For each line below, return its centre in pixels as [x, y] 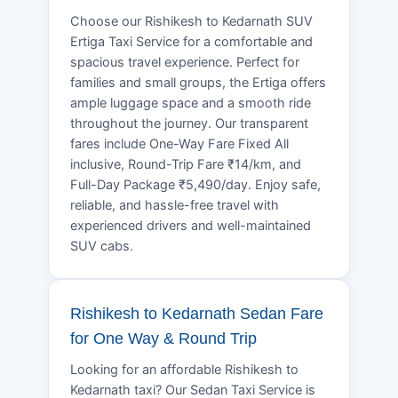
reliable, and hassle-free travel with [175, 205]
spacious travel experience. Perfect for [185, 62]
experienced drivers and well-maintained [191, 225]
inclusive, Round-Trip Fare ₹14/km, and [186, 164]
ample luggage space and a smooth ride [191, 103]
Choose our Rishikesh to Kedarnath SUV [191, 21]
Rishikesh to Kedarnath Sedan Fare [197, 313]
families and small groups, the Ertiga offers [198, 82]
